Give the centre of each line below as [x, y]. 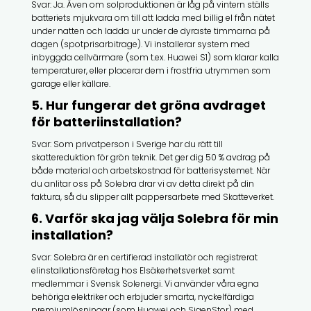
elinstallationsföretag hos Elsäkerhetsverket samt [133, 270]
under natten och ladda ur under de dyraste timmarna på [150, 31]
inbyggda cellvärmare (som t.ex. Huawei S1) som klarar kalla [155, 57]
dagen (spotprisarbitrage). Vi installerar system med [140, 44]
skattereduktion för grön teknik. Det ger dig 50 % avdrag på [150, 157]
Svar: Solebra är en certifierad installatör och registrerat [144, 257]
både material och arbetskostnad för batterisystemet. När [150, 170]
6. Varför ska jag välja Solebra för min [154, 218]
